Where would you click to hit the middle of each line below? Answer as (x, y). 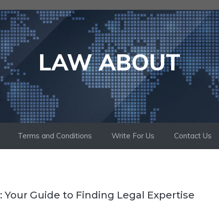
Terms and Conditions (55, 136)
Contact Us (193, 136)
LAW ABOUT (109, 62)
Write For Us (133, 136)
